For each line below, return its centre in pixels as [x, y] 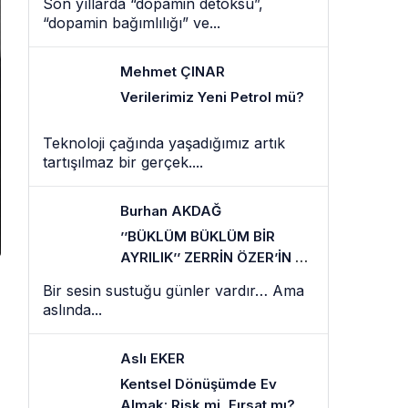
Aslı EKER [153, 358]
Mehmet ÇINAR [173, 71]
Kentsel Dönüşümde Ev [199, 384]
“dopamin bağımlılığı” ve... [132, 23]
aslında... [72, 310]
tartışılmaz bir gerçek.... [123, 162]
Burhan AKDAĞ [171, 211]
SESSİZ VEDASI [172, 278]
